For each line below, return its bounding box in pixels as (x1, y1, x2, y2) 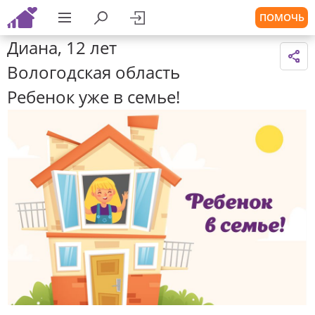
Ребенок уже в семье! (7, 85, 180, 108)
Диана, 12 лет (7, 36, 117, 59)
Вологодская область (7, 60, 180, 84)
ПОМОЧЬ (259, 11, 304, 24)
